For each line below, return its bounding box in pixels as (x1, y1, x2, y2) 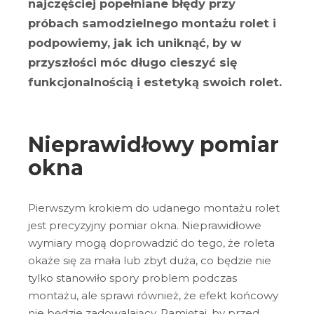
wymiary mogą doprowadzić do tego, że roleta (28, 235, 275, 250)
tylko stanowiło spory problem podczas (28, 271, 237, 285)
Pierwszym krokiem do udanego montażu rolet (28, 200, 280, 214)
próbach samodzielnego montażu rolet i (28, 16, 276, 30)
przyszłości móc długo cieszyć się (28, 55, 237, 69)
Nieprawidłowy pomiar (28, 132, 279, 158)
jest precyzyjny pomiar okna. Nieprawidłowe (28, 218, 261, 232)
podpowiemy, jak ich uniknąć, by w (28, 36, 241, 50)
